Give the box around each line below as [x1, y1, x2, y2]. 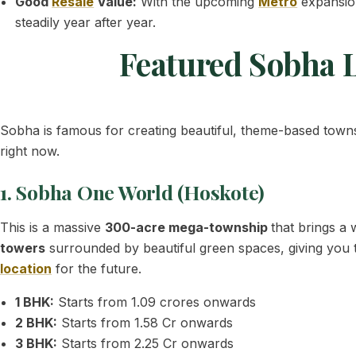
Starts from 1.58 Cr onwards [57, 315, 234, 331]
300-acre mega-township [105, 219, 271, 235]
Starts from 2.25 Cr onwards [57, 335, 234, 351]
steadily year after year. [15, 14, 157, 30]
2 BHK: [15, 315, 58, 331]
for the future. [52, 261, 141, 277]
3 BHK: [15, 335, 58, 351]
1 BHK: [15, 294, 55, 310]
